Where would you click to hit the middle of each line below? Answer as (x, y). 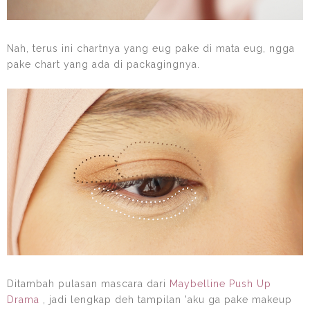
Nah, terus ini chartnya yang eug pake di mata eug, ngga (151, 48)
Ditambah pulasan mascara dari (88, 283)
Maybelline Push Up (220, 283)
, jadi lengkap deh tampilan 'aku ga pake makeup (167, 299)
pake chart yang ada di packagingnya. (103, 64)
